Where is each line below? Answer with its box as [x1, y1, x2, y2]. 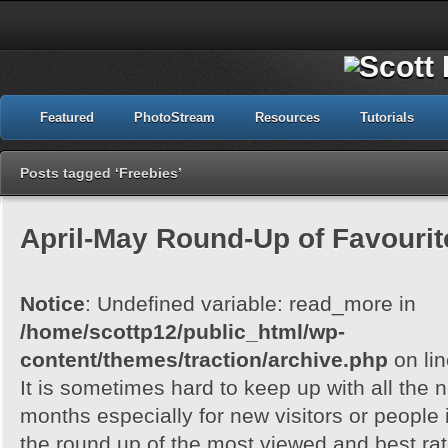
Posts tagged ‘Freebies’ [20, 165, 182, 181]
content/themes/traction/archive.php [20, 348, 388, 371]
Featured [40, 110, 94, 125]
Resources [255, 110, 320, 125]
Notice [20, 292, 85, 315]
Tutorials [360, 110, 414, 125]
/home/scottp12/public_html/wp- [20, 320, 345, 343]
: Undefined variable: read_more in [85, 292, 416, 315]
